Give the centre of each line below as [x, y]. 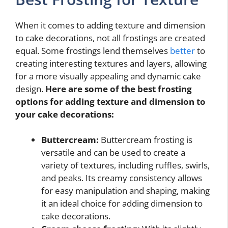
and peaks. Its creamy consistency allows [122, 178]
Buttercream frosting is [146, 140]
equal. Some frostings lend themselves [93, 50]
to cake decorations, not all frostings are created [110, 38]
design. [30, 89]
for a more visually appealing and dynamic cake [108, 76]
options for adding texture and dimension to [110, 101]
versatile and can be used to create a [113, 153]
